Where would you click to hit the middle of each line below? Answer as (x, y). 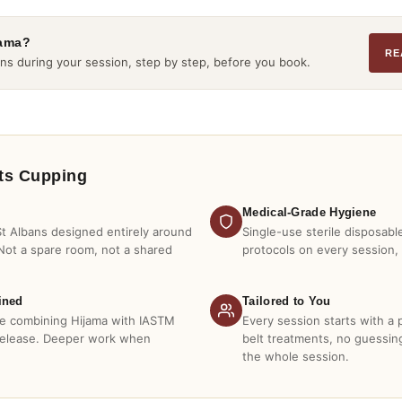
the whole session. (296, 356)
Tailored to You (287, 301)
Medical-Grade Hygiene (310, 212)
